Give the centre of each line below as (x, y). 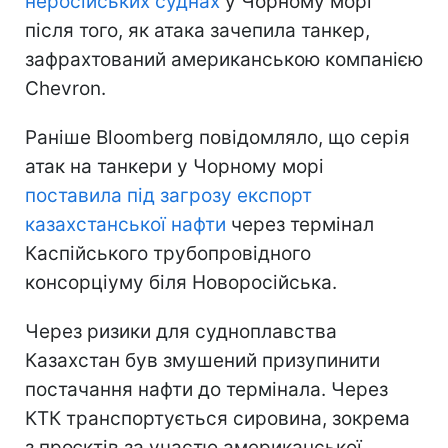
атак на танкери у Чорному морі (174, 167)
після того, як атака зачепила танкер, (197, 31)
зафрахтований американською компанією (224, 60)
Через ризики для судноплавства (181, 332)
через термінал (300, 225)
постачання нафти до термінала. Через (206, 390)
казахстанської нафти (125, 225)
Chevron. (65, 89)
